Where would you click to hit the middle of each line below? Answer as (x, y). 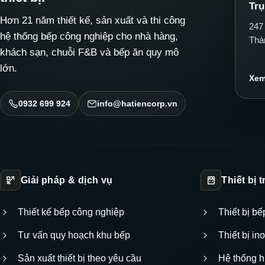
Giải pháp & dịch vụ (67, 180)
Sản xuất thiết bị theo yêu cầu (80, 258)
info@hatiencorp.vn (137, 103)
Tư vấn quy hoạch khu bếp (74, 235)
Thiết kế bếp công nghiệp (71, 212)
